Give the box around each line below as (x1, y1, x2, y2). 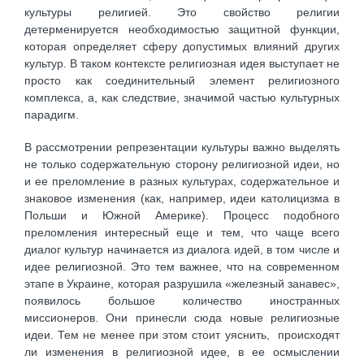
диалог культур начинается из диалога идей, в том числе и (24, 243, 340, 257)
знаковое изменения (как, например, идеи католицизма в (24, 192, 340, 206)
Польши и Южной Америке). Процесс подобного (24, 209, 340, 223)
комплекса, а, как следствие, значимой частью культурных (24, 91, 340, 105)
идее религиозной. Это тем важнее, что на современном (24, 260, 340, 274)
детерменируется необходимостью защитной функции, (24, 23, 340, 37)
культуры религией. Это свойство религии (24, 6, 340, 19)
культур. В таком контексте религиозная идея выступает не (24, 57, 340, 71)
